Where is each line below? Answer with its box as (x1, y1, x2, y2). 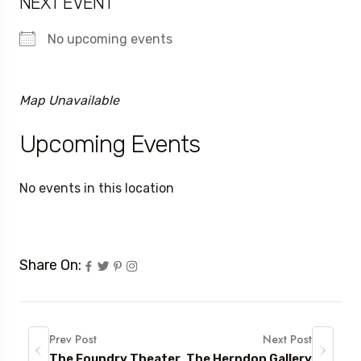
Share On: (19, 256, 81, 274)
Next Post (263, 331, 313, 347)
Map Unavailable (19, 93, 119, 108)
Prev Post (48, 331, 97, 347)
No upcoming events (48, 31, 172, 47)
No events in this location (19, 180, 174, 196)
